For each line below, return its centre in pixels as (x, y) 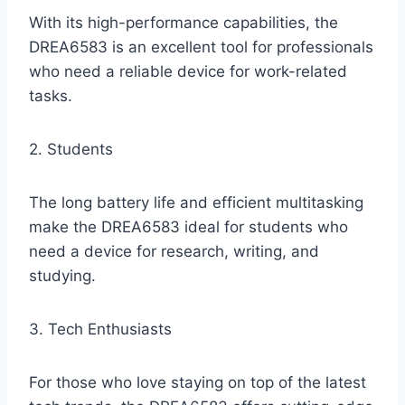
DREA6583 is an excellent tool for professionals (201, 47)
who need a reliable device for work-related (188, 72)
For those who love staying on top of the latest (198, 383)
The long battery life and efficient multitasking (196, 203)
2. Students (71, 150)
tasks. (51, 96)
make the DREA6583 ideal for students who (188, 227)
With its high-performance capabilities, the (184, 23)
